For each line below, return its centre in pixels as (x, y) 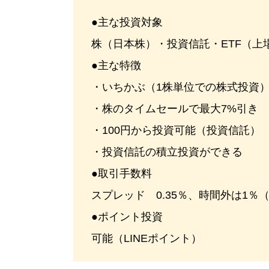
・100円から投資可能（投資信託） (176, 130)
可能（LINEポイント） (147, 238)
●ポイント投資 (127, 217)
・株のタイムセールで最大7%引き (175, 109)
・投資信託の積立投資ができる (167, 152)
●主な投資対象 (127, 22)
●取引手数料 (122, 174)
